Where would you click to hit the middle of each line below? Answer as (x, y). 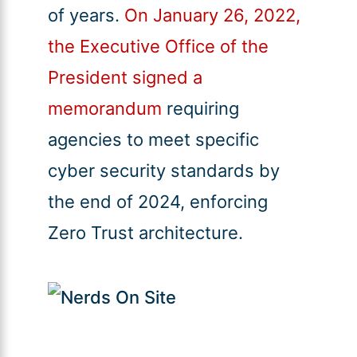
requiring (200, 109)
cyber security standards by (163, 171)
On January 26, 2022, (212, 16)
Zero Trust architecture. (145, 233)
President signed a (125, 78)
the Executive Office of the (158, 47)
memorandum (104, 109)
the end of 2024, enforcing (157, 202)
